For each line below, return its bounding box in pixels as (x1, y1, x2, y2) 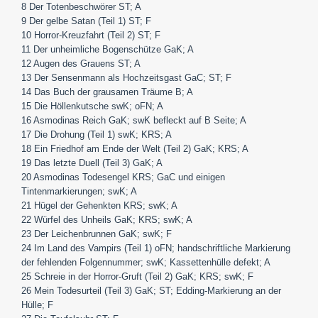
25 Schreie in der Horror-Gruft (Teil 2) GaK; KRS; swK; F (21, 270, 253, 282)
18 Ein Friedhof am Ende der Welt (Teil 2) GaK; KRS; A (21, 143, 248, 154)
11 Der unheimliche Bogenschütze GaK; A (21, 43, 194, 55)
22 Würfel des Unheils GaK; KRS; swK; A (21, 214, 192, 225)
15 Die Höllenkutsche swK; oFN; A (21, 100, 163, 111)
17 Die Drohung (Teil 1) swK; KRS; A (21, 128, 172, 140)
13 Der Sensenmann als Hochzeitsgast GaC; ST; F (21, 72, 231, 83)
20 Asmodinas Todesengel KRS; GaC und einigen (21, 171, 225, 182)
